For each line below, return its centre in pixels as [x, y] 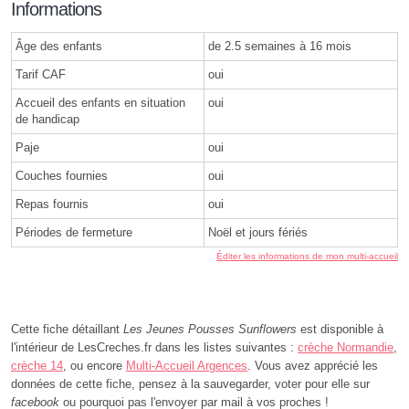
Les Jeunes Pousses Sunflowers [210, 329]
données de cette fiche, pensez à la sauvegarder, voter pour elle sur [190, 383]
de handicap [47, 119]
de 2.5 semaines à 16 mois [280, 46]
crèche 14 [37, 365]
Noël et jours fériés [258, 232]
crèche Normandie [346, 347]
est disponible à [340, 329]
